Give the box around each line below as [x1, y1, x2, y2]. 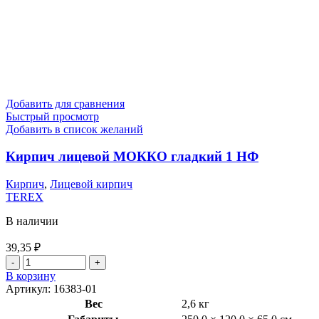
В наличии [6, 214, 58, 227]
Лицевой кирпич [50, 177, 132, 190]
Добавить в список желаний [6, 122, 143, 135]
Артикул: [6, 282, 53, 295]
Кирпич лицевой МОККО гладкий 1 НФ [6, 149, 258, 164]
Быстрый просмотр [6, 110, 99, 122]
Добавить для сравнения [6, 97, 125, 110]
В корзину [6, 269, 56, 282]
